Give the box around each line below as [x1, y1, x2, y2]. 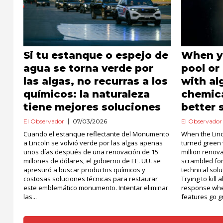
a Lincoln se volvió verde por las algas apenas [23, 138, 163, 147]
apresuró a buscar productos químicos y [23, 165, 145, 174]
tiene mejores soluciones [23, 101, 161, 113]
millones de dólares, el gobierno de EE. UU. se [23, 156, 161, 165]
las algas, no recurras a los [23, 75, 168, 87]
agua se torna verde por [23, 62, 153, 74]
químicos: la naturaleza [23, 88, 150, 100]
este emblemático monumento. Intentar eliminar [23, 183, 168, 192]
